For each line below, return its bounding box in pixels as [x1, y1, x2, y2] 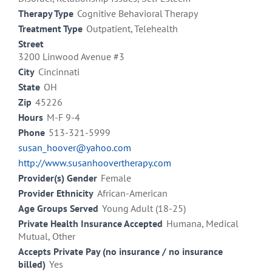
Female [101, 172, 131, 185]
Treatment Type [18, 22, 83, 35]
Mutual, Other [18, 230, 75, 243]
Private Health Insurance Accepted [18, 217, 163, 230]
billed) [18, 258, 46, 271]
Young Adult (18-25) [102, 202, 186, 215]
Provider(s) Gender [18, 172, 97, 185]
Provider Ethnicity [18, 187, 93, 200]
